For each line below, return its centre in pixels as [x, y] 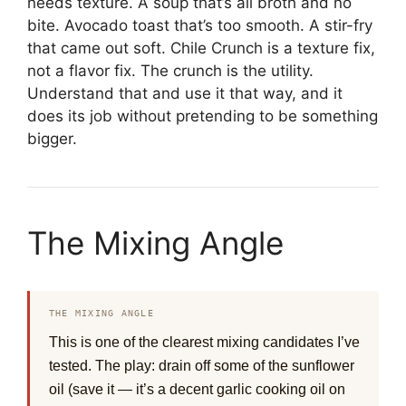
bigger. [52, 138]
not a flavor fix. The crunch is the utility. [170, 70]
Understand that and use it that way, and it [185, 93]
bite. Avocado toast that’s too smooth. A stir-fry [200, 25]
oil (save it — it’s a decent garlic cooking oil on [197, 390]
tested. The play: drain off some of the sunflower [201, 366]
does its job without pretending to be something [203, 116]
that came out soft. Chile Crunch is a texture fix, [201, 48]
